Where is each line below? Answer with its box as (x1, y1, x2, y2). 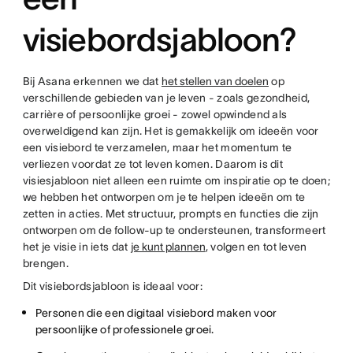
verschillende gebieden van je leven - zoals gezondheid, (22, 91, 310, 104)
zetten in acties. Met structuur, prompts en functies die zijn (22, 207, 319, 220)
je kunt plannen (130, 240, 206, 253)
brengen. (22, 257, 69, 269)
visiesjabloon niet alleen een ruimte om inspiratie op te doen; (22, 174, 331, 187)
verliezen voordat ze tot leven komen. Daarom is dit (22, 158, 283, 170)
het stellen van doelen (161, 75, 269, 87)
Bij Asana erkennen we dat (22, 75, 162, 87)
